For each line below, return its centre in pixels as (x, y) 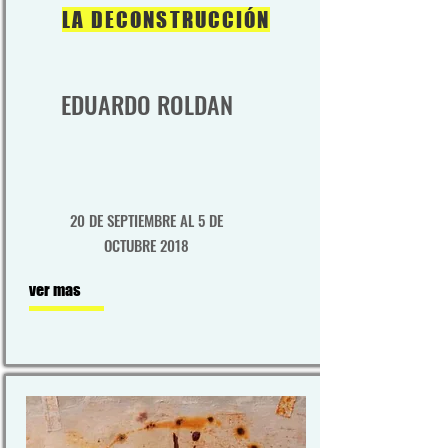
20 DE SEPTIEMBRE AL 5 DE (146, 220)
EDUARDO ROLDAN (146, 104)
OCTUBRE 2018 (146, 245)
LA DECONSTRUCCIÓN (166, 19)
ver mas (55, 289)
